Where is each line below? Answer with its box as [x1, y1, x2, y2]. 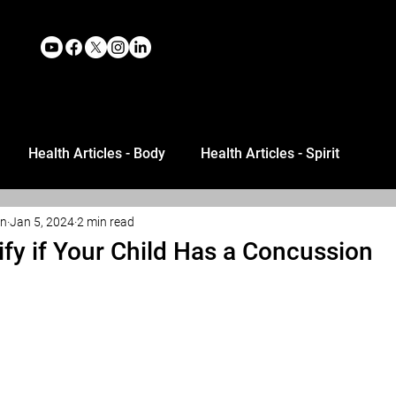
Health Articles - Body [28, 145, 165, 162]
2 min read [77, 214, 134, 229]
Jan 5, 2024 [10, 214, 74, 229]
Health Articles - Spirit [201, 145, 339, 162]
